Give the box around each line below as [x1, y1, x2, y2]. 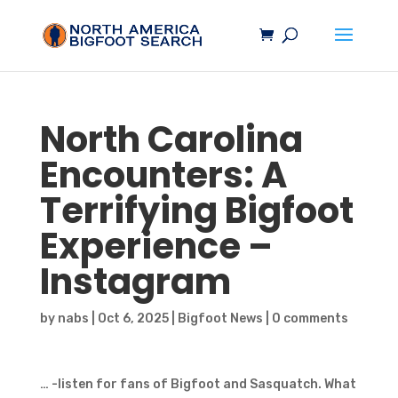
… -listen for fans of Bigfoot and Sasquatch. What [39, 377, 356, 392]
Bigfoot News [177, 311, 263, 326]
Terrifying [39, 186, 225, 235]
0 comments [271, 311, 348, 326]
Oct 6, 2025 [97, 311, 169, 326]
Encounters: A [39, 150, 287, 200]
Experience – [39, 221, 273, 271]
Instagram [39, 257, 231, 306]
